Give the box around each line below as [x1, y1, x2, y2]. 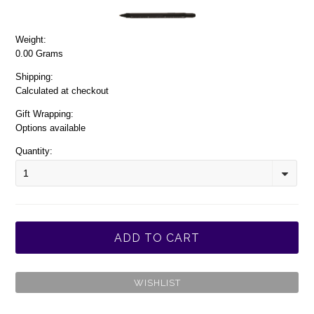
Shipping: [15, 71, 54, 82]
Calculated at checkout [15, 86, 109, 96]
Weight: [15, 34, 47, 45]
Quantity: [15, 146, 53, 156]
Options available [15, 123, 86, 133]
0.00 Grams [15, 48, 64, 59]
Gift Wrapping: [15, 109, 74, 119]
